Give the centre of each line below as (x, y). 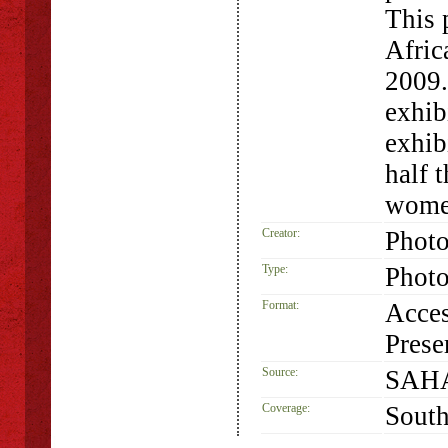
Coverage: (286, 408)
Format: (280, 305)
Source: (280, 372)
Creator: (281, 233)
